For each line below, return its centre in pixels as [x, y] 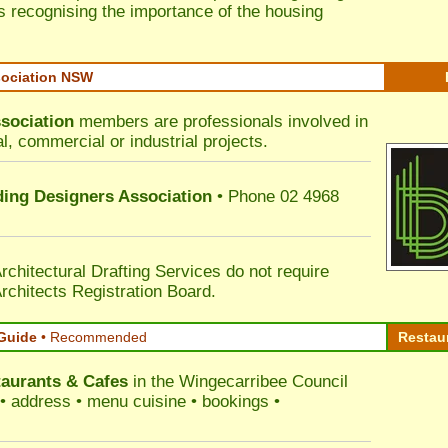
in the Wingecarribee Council [238, 381]
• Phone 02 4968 [275, 196]
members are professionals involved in [221, 121]
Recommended [98, 337]
